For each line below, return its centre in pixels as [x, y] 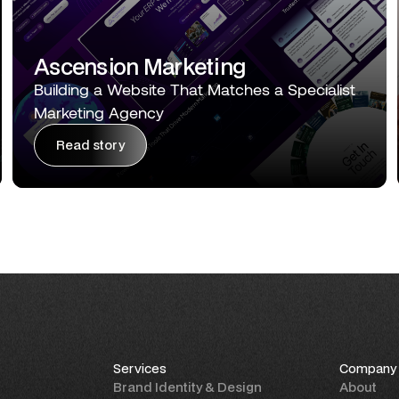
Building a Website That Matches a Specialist [195, 89]
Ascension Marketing [140, 66]
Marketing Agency [99, 112]
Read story [90, 145]
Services [140, 368]
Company [368, 368]
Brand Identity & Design [187, 387]
